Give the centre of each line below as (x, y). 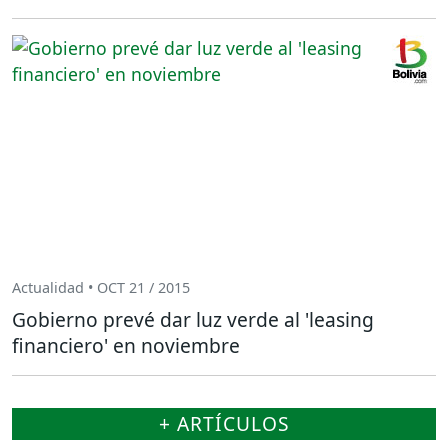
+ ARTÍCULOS (224, 423)
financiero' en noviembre (126, 345)
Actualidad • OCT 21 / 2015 (101, 288)
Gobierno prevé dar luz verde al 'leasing (193, 319)
